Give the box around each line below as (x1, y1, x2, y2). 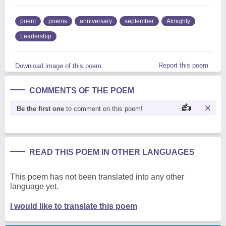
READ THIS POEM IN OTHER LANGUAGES (29, 147, 195, 156)
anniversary (80, 17, 112, 25)
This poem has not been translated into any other (10, 172, 184, 181)
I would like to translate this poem (10, 201, 137, 210)
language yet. (10, 182, 59, 191)
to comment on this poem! (64, 104, 143, 112)
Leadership (20, 32, 51, 40)
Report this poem (158, 61, 208, 69)
